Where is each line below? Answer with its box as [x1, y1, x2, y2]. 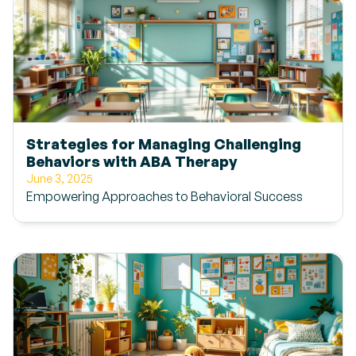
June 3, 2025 [26, 172, 93, 185]
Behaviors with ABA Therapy [26, 152, 237, 170]
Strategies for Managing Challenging [26, 134, 301, 153]
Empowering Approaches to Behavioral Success [26, 188, 303, 204]
